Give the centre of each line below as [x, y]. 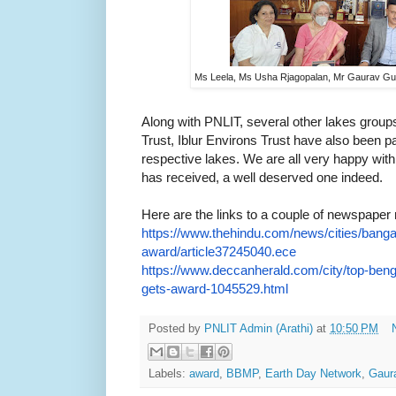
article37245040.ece [238, 252]
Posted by [176, 329]
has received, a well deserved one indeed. [264, 178]
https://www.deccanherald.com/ [232, 270]
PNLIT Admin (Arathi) [259, 329]
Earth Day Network [313, 373]
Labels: [169, 373]
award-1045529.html [229, 289]
